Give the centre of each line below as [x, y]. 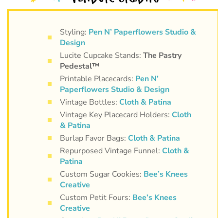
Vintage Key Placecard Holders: [116, 115]
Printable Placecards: [97, 79]
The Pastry [162, 55]
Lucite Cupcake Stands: [101, 55]
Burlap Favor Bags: [94, 138]
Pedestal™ [79, 66]
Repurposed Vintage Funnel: [111, 151]
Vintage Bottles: [89, 102]
